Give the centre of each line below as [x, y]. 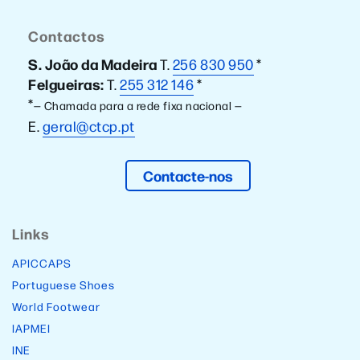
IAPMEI [31, 327]
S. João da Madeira [93, 63]
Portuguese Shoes [63, 284]
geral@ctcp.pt [88, 125]
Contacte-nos [188, 175]
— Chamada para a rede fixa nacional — [138, 105]
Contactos [67, 35]
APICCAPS [42, 262]
